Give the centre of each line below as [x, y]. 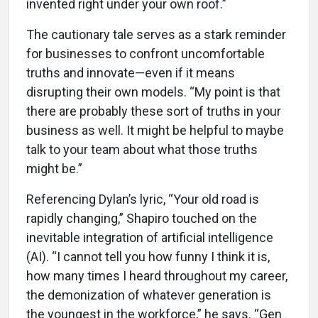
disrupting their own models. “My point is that [153, 92]
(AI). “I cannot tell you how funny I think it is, [148, 256]
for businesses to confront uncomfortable [146, 53]
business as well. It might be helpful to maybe [155, 130]
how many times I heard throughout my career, [157, 275]
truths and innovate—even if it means [131, 72]
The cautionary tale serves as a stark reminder [156, 34]
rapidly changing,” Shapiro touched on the [142, 218]
